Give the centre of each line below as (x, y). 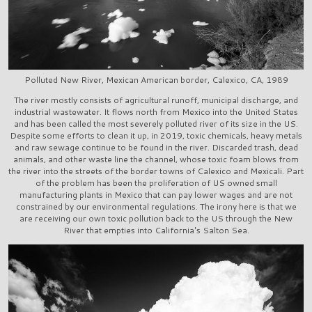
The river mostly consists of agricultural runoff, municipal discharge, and (156, 100)
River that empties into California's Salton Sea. (156, 230)
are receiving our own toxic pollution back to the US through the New (156, 218)
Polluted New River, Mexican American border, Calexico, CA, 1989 (156, 79)
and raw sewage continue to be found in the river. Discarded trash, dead (156, 147)
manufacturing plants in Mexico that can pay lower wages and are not (156, 194)
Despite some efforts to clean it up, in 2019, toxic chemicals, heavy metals (156, 135)
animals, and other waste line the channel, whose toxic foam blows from (156, 159)
